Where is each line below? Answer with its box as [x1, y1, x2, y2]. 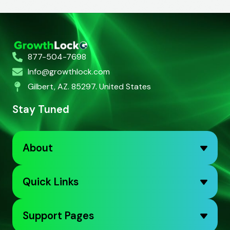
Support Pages [23, 208, 94, 222]
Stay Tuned [12, 102, 69, 116]
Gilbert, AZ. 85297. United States [28, 81, 151, 92]
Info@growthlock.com [28, 66, 110, 77]
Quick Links [23, 175, 79, 188]
